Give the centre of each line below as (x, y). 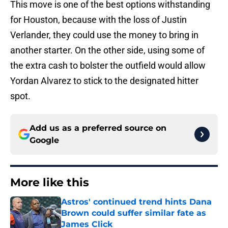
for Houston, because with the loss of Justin (98, 20)
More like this (50, 183)
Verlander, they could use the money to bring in (104, 35)
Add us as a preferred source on (98, 128)
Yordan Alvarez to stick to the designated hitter (104, 81)
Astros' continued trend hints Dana (136, 202)
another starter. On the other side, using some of (107, 50)
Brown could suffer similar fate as (134, 213)
